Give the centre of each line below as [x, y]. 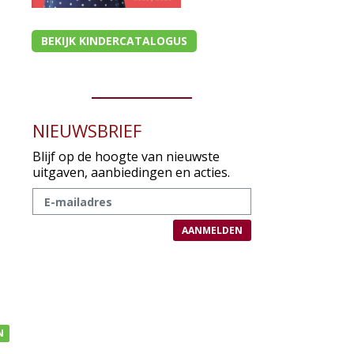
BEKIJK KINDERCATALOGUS [115, 41]
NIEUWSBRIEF [87, 130]
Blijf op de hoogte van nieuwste [126, 156]
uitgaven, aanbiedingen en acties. [132, 172]
